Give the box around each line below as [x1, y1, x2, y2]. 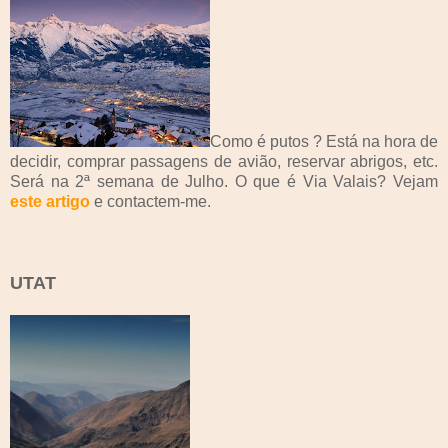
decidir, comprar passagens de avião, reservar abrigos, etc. [10, 152, 438, 170]
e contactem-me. [90, 192, 211, 210]
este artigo [10, 192, 90, 210]
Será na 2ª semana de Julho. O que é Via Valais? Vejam [10, 172, 438, 190]
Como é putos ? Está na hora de [210, 132, 438, 150]
